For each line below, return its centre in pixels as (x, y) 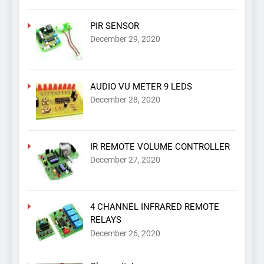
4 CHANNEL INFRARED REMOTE (154, 207)
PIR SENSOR (114, 26)
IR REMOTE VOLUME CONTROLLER (160, 146)
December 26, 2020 (125, 233)
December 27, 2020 (125, 160)
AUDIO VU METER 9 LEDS (141, 86)
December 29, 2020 (125, 39)
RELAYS (105, 220)
